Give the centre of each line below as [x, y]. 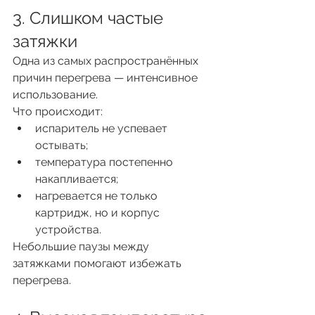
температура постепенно [105, 162]
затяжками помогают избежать [98, 263]
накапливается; [77, 179]
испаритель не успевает [103, 128]
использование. [55, 94]
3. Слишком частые [90, 18]
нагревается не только [98, 195]
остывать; [62, 145]
